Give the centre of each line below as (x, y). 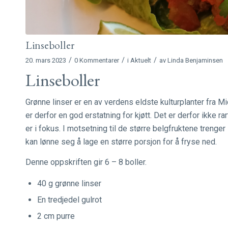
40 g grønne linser (69, 184)
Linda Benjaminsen (195, 60)
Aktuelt (141, 60)
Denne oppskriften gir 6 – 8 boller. (86, 162)
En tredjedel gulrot (69, 200)
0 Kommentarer (97, 60)
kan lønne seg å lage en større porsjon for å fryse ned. (122, 141)
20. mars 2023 (46, 60)
